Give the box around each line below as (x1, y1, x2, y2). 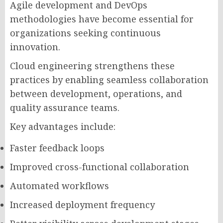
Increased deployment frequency (10, 198, 155, 211)
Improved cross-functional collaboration (10, 160, 189, 173)
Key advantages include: (10, 120, 115, 132)
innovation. (10, 40, 60, 53)
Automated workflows (10, 179, 109, 192)
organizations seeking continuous (10, 26, 161, 39)
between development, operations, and (10, 87, 182, 100)
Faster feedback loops (10, 141, 105, 154)
